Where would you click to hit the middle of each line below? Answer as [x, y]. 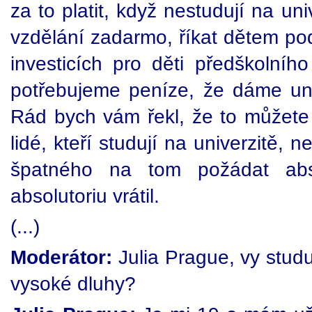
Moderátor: [61, 257]
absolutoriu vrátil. [85, 196]
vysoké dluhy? [73, 283]
